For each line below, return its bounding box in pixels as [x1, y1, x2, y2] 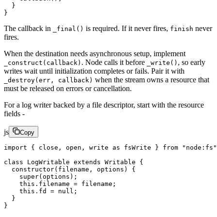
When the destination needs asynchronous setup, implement [4, 49, 186, 58]
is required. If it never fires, [84, 24, 170, 32]
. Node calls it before [81, 58, 147, 66]
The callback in [4, 24, 53, 32]
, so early [178, 58, 205, 66]
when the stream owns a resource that [93, 75, 209, 84]
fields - [4, 109, 25, 118]
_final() [53, 25, 84, 32]
